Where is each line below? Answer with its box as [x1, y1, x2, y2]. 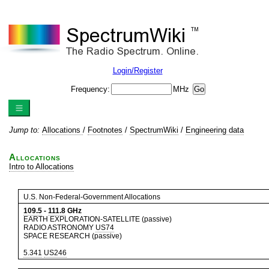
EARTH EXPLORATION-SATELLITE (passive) [23, 215, 172, 223]
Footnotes [88, 125, 122, 134]
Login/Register [112, 66, 163, 75]
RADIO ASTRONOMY [23, 223, 95, 232]
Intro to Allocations [9, 162, 74, 171]
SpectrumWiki [130, 125, 178, 134]
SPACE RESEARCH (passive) [23, 232, 122, 240]
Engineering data [186, 125, 244, 134]
